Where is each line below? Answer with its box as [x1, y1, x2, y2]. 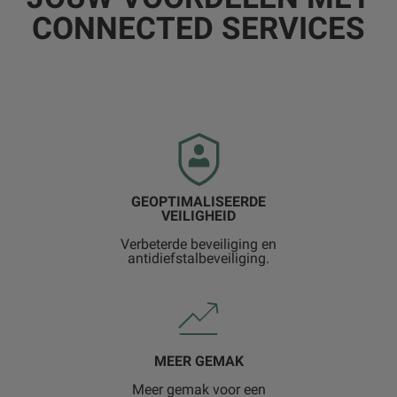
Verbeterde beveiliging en [121, 236, 276, 253]
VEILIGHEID [161, 207, 236, 225]
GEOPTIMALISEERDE [131, 193, 266, 211]
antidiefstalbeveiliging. [128, 250, 269, 268]
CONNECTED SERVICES [32, 11, 365, 48]
